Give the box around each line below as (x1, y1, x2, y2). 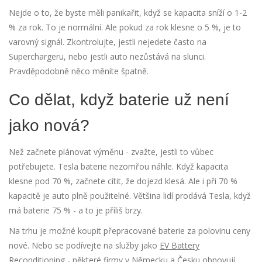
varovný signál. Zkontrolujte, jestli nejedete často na (9, 36, 206, 48)
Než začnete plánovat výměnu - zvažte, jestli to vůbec (9, 146, 213, 158)
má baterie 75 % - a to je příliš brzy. (9, 205, 143, 216)
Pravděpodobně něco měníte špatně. (9, 65, 149, 77)
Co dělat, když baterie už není (9, 91, 229, 109)
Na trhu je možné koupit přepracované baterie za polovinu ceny (9, 225, 250, 237)
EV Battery (160, 240, 199, 251)
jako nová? (9, 116, 89, 135)
